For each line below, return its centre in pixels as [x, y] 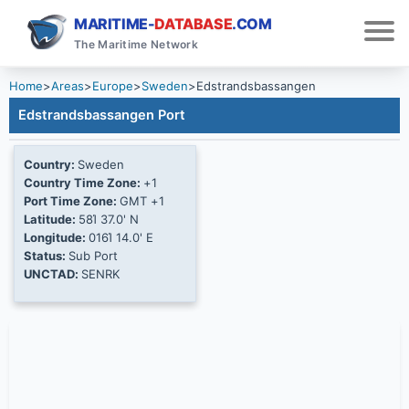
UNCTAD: [52, 274]
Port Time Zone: [72, 201]
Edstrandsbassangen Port [102, 115]
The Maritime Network [136, 44]
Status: [46, 256]
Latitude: [51, 219]
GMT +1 [142, 201]
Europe [113, 86]
